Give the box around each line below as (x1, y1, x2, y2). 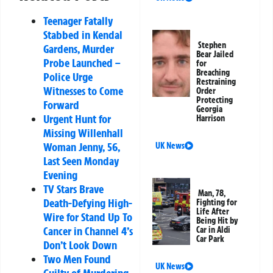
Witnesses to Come (43, 83, 123, 98)
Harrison (196, 113, 225, 124)
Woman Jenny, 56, (43, 139, 120, 154)
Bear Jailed (196, 49, 234, 60)
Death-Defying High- (43, 195, 132, 210)
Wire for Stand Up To (43, 209, 132, 224)
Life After (196, 206, 230, 218)
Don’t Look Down (43, 237, 117, 252)
